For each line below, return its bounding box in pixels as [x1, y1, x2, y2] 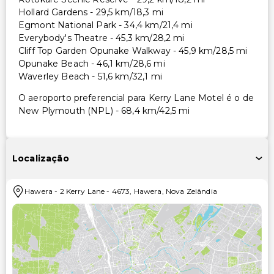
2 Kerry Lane [59, 186, 105, 196]
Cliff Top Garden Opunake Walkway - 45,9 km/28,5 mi [18, 45, 248, 56]
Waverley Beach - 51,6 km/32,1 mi [18, 70, 162, 82]
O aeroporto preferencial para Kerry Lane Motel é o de [18, 92, 254, 103]
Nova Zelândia [165, 186, 217, 196]
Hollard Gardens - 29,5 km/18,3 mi [18, 6, 163, 18]
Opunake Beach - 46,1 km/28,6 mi [18, 57, 165, 69]
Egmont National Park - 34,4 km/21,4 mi [18, 19, 193, 31]
